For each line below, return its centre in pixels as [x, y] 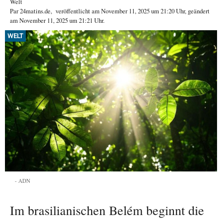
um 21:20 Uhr [167, 11]
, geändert [197, 11]
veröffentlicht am [78, 11]
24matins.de [35, 11]
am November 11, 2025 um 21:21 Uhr [56, 20]
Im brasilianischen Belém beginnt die [107, 210]
